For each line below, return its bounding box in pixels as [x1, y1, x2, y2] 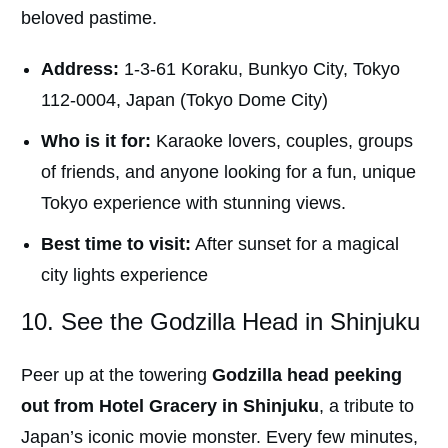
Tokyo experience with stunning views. [41, 193, 346, 214]
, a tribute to [319, 396, 414, 417]
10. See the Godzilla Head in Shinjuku [21, 308, 427, 336]
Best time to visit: [41, 234, 191, 255]
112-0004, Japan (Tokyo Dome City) [41, 90, 328, 111]
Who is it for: [41, 131, 151, 152]
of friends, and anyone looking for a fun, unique [41, 162, 416, 183]
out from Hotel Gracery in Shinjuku [21, 396, 319, 417]
